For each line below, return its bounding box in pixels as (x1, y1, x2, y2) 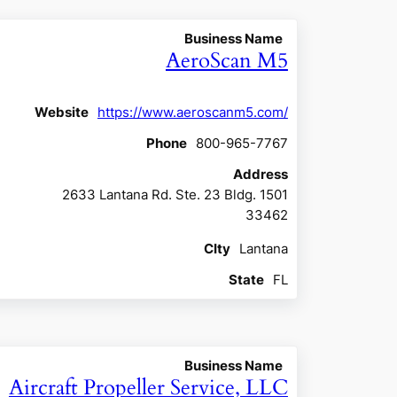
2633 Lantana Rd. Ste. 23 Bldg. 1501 (61, 186, 288, 203)
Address (232, 166, 288, 183)
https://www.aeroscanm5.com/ (97, 104, 288, 121)
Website (34, 104, 89, 121)
